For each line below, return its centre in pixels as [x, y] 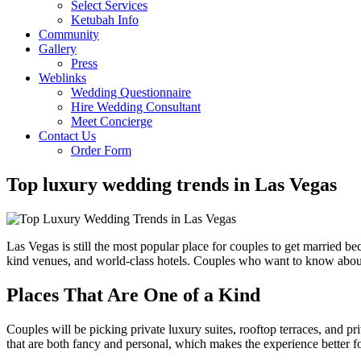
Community [69, 34]
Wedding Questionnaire [131, 92]
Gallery [58, 49]
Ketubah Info [105, 20]
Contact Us [67, 136]
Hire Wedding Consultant [136, 107]
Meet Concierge [112, 121]
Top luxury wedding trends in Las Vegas [172, 184]
